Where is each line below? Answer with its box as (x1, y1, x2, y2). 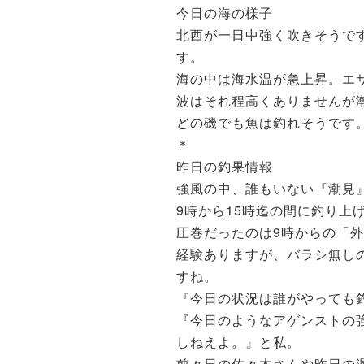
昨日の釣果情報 (176, 157, 273, 175)
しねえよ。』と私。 (176, 332, 301, 351)
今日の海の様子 (176, 3, 273, 22)
